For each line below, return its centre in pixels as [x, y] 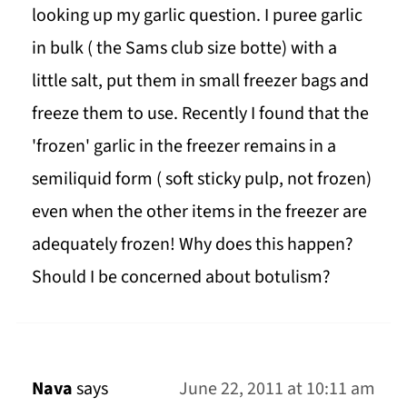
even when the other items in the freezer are [199, 211]
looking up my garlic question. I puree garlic [197, 15]
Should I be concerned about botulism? [181, 277]
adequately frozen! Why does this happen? [192, 244]
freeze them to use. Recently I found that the [200, 113]
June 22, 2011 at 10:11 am [278, 388]
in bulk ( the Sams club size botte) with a [184, 48]
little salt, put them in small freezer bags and [200, 80]
